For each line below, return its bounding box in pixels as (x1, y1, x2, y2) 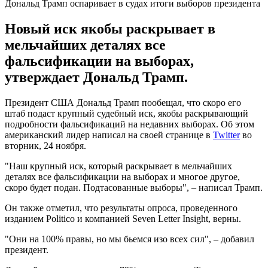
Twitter (213, 129, 240, 140)
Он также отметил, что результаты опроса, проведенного (5, 202, 237, 213)
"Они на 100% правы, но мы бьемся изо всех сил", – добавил (5, 233, 254, 244)
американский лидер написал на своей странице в (5, 129, 213, 140)
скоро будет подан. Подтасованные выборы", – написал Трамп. (5, 182, 263, 193)
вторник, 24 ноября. (5, 140, 86, 151)
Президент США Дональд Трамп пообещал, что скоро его (5, 97, 241, 108)
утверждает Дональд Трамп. (5, 69, 188, 85)
